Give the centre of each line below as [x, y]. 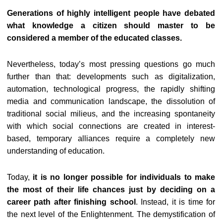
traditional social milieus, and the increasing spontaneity [111, 114]
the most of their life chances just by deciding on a [111, 190]
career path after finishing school [71, 202]
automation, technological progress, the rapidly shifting [111, 89]
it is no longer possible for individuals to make [122, 177]
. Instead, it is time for [175, 202]
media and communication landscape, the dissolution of [111, 101]
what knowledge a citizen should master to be [111, 26]
